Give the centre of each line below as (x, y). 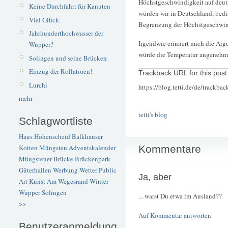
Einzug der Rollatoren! (60, 72)
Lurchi (38, 85)
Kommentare (170, 149)
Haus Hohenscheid (45, 137)
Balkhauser (87, 137)
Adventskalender (92, 148)
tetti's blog (153, 115)
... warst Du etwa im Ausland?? (180, 196)
